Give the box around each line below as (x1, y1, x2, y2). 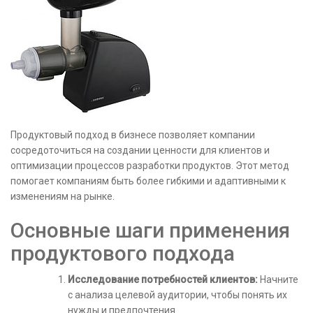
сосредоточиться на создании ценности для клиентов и (10, 145, 270, 156)
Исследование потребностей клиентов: (68, 274, 258, 285)
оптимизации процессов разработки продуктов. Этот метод (10, 160, 289, 171)
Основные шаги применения (10, 218, 290, 242)
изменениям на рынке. (10, 191, 115, 202)
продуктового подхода (10, 241, 235, 265)
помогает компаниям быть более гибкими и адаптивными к (10, 175, 286, 187)
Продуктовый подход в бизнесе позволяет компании (10, 129, 255, 140)
